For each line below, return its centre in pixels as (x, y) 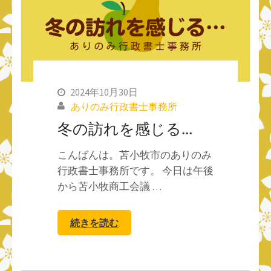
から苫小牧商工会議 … (109, 187)
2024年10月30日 (104, 92)
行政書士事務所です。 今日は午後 (135, 171)
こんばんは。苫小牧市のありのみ (135, 155)
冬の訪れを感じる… (125, 129)
